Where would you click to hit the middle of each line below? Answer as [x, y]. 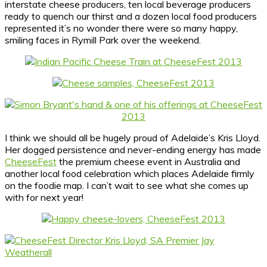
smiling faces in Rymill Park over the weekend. [103, 40]
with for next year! [44, 197]
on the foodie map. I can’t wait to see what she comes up [127, 185]
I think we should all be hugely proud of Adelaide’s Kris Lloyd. [133, 137]
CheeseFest [31, 161]
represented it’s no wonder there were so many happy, [121, 28]
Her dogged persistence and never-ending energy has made [133, 149]
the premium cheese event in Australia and [148, 161]
